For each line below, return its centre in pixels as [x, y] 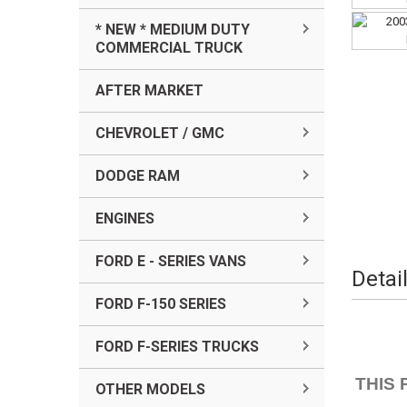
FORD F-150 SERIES [161, 304]
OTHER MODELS [150, 389]
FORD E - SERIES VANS [171, 261]
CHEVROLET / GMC [160, 133]
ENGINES [125, 218]
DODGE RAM [138, 176]
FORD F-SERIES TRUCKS [177, 347]
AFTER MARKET [149, 90]
